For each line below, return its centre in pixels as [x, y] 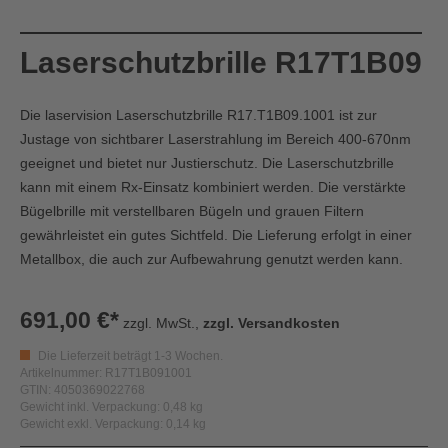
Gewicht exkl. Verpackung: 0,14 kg [113, 424]
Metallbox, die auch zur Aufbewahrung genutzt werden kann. [211, 259]
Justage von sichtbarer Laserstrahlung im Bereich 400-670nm [215, 139]
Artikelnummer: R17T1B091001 [106, 373]
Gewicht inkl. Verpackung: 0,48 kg [111, 407]
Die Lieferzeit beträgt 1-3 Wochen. [129, 356]
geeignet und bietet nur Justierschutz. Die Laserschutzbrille [207, 163]
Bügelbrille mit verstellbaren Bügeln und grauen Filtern [192, 211]
